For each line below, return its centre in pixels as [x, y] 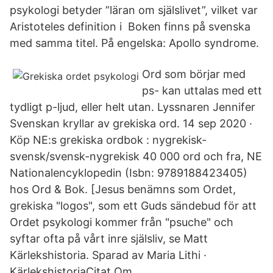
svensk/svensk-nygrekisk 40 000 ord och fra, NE [136, 156]
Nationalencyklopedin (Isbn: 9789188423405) [129, 173]
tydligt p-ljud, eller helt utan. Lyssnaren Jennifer [133, 107]
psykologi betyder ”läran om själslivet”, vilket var [134, 10]
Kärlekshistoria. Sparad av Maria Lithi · [108, 255]
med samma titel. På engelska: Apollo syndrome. [134, 43]
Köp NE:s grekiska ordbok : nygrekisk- [108, 140]
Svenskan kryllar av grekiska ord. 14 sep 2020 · [133, 123]
